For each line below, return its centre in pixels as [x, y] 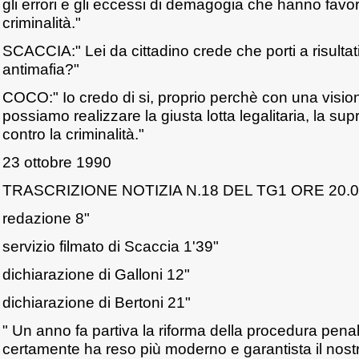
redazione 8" [46, 218]
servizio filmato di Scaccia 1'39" [111, 246]
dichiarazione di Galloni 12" [96, 274]
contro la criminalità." [73, 134]
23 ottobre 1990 [57, 162]
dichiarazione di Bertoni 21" [97, 302]
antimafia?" [41, 69]
